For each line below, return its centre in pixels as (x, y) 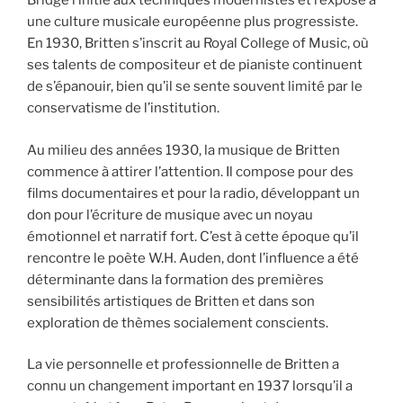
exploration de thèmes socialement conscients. (178, 322)
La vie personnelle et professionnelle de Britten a (183, 365)
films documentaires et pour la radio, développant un (193, 193)
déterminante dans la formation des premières (175, 279)
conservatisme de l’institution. (123, 108)
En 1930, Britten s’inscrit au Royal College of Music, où (198, 44)
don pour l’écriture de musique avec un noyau (170, 215)
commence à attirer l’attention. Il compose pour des (190, 171)
